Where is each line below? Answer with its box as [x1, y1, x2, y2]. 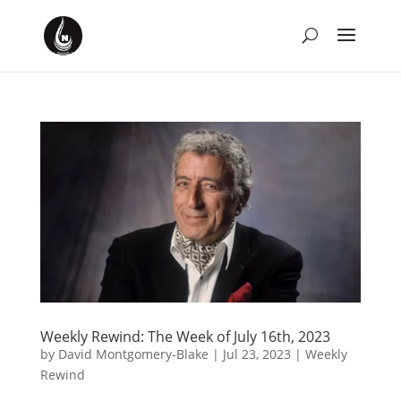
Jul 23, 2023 [222, 345, 291, 363]
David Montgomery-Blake [57, 345, 209, 363]
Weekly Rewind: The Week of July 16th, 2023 [39, 326, 330, 346]
